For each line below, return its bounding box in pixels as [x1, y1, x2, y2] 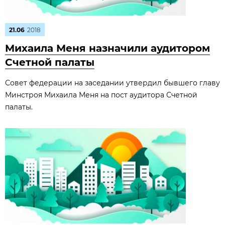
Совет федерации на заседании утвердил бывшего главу [5, 78, 220, 87]
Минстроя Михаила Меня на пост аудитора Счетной [5, 90, 197, 99]
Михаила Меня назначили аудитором [5, 42, 210, 54]
